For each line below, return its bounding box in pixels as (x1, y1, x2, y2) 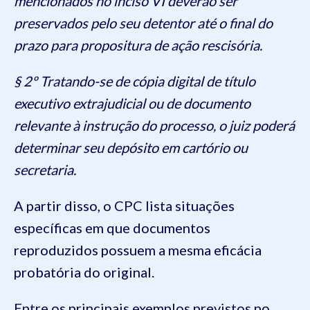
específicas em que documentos (14, 219, 210, 237)
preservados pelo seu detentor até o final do (14, 15, 273, 32)
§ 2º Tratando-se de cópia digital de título (14, 73, 255, 90)
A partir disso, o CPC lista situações (14, 197, 235, 215)
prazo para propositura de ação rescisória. (14, 37, 262, 54)
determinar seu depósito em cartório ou (14, 139, 248, 156)
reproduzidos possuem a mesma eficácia (14, 241, 262, 259)
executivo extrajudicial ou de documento (14, 95, 250, 112)
